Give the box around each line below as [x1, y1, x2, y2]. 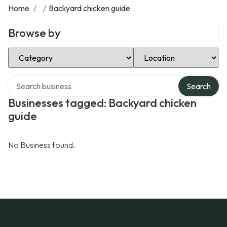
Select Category [8, 46, 65, 56]
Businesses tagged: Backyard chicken [8, 96, 197, 110]
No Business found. [8, 140, 75, 150]
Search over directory [8, 74, 83, 85]
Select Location [133, 46, 188, 56]
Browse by [8, 26, 61, 40]
